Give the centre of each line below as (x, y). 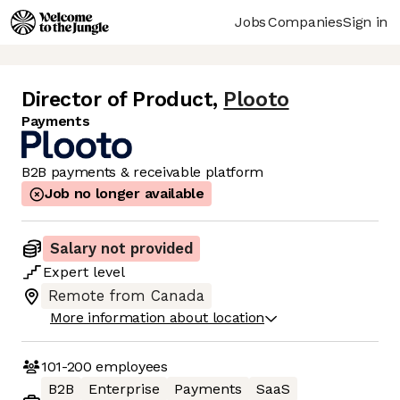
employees (129, 366)
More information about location (158, 318)
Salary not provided (121, 249)
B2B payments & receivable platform (143, 172)
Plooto (256, 100)
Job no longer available (125, 194)
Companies (305, 21)
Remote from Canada (126, 296)
